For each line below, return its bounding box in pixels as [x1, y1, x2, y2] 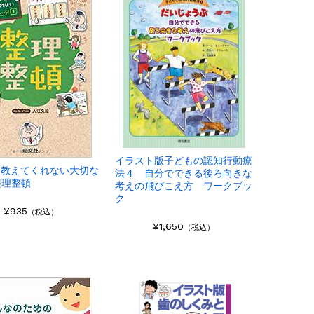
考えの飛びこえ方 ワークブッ [114, 180, 252, 192]
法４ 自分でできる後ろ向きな [114, 168, 252, 179]
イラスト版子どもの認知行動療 [114, 155, 252, 167]
